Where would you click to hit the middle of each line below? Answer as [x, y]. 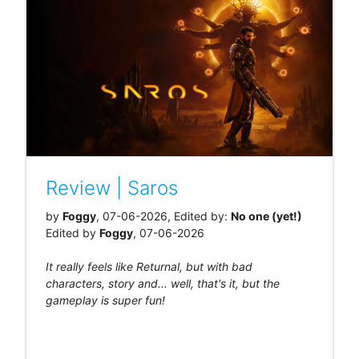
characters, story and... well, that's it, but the [162, 283]
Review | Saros [111, 188]
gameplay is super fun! [105, 300]
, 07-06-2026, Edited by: [163, 216]
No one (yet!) [266, 216]
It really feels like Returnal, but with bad [149, 266]
